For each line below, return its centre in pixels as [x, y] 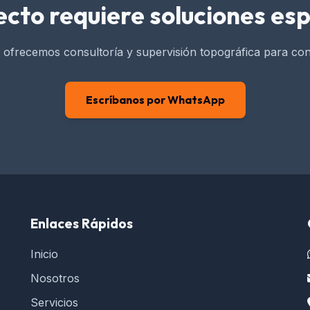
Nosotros [55, 278]
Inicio [44, 254]
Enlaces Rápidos [82, 224]
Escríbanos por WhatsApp [155, 100]
